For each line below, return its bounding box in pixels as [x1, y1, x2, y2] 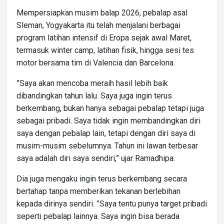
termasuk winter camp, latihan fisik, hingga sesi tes [16, 45, 194, 55]
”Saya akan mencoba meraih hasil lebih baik [16, 78, 168, 88]
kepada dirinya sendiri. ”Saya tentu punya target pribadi [16, 198, 207, 208]
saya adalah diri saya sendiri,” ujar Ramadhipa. [16, 153, 175, 163]
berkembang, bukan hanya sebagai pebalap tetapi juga [16, 103, 204, 113]
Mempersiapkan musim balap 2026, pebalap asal [16, 7, 187, 17]
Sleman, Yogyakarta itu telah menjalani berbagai [16, 20, 180, 30]
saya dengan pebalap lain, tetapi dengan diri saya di [16, 128, 195, 138]
